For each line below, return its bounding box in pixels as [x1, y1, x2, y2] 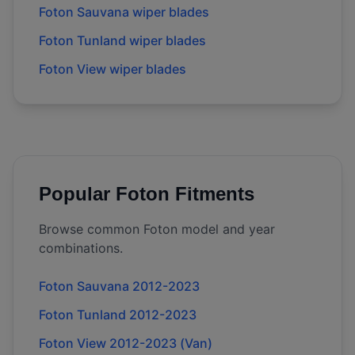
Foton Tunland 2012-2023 [39, 307, 197, 323]
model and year [177, 221, 275, 237]
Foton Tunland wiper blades [39, 32, 206, 48]
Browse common [39, 221, 143, 237]
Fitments [170, 183, 254, 204]
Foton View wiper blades [39, 61, 186, 77]
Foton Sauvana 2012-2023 [39, 278, 200, 294]
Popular [39, 183, 116, 204]
